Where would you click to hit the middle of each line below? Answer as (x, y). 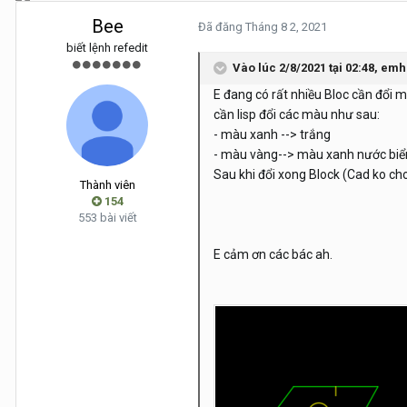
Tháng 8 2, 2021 (286, 27)
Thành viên (107, 185)
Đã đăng (222, 27)
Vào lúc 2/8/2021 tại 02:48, (307, 67)
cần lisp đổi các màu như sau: (297, 114)
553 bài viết (107, 218)
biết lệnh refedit (107, 48)
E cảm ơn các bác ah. (273, 254)
